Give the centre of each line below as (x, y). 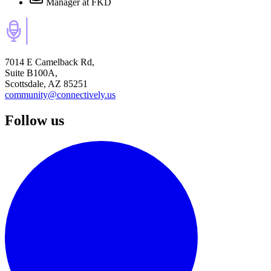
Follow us (34, 120)
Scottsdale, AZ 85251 (46, 83)
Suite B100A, (31, 73)
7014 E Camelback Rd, (50, 62)
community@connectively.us (60, 94)
